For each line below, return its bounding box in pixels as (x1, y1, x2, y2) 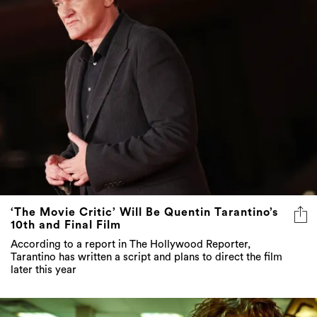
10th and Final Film (11, 219, 121, 231)
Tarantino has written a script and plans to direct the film (11, 251, 282, 263)
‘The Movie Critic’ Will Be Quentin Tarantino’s (11, 206, 278, 218)
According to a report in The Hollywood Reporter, (11, 238, 250, 250)
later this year (11, 264, 76, 275)
